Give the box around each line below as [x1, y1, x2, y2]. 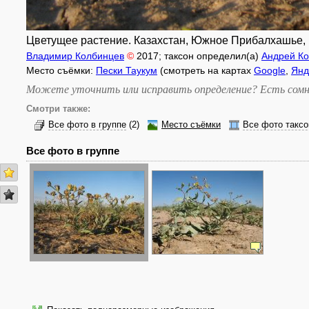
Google [254, 65, 286, 76]
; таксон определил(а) [159, 50, 261, 61]
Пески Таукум [96, 65, 157, 76]
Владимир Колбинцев [26, 50, 124, 61]
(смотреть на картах [157, 65, 254, 76]
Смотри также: [26, 104, 90, 114]
